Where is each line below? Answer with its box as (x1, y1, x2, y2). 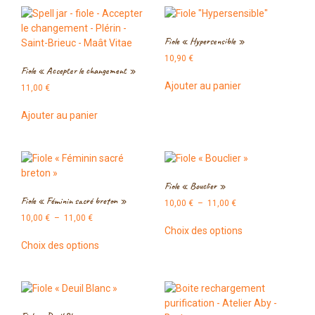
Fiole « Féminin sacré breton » (21, 194, 127, 207)
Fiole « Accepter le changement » (21, 64, 136, 77)
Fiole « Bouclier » (165, 179, 226, 192)
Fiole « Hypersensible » (165, 34, 245, 47)
